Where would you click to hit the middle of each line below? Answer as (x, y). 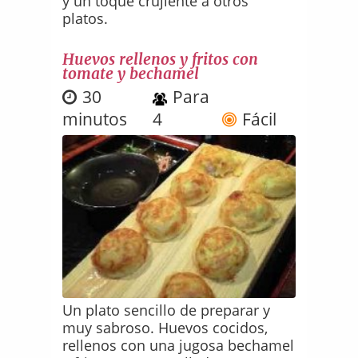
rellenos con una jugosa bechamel (179, 346)
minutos (95, 119)
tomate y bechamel (131, 74)
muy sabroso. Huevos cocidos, (165, 328)
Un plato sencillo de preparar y (167, 310)
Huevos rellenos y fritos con (161, 60)
